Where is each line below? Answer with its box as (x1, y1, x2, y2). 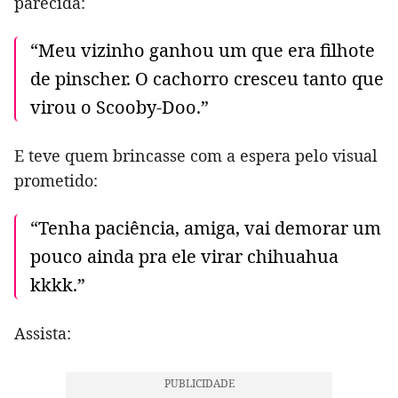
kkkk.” (30, 272, 85, 297)
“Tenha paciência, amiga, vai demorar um (30, 215, 381, 240)
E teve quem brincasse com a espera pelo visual (14, 144, 378, 166)
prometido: (14, 169, 98, 191)
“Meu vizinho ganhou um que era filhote (30, 37, 375, 62)
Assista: (14, 322, 71, 344)
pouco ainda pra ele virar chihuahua (30, 243, 338, 268)
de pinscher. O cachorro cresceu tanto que (30, 66, 384, 91)
